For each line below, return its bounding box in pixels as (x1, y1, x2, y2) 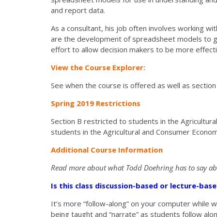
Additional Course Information (51, 144, 163, 155)
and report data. (51, 5, 105, 15)
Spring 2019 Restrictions (51, 98, 140, 108)
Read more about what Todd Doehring (51, 162, 175, 172)
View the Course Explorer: (51, 62, 145, 72)
